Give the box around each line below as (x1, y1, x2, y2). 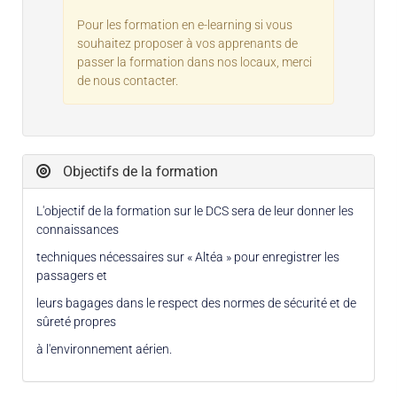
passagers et (36, 268, 107, 283)
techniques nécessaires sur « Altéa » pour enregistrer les (36, 249, 339, 264)
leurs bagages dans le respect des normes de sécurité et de (36, 295, 356, 310)
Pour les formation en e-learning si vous (77, 17, 292, 32)
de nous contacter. (77, 73, 178, 88)
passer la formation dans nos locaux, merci (77, 54, 312, 69)
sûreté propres (36, 314, 116, 329)
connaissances (36, 222, 119, 237)
